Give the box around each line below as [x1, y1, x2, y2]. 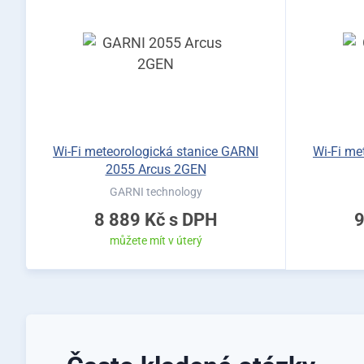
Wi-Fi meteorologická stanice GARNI [53, 144, 258, 159]
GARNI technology [109, 185, 202, 198]
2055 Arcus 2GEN [105, 162, 206, 177]
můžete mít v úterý [109, 234, 202, 247]
